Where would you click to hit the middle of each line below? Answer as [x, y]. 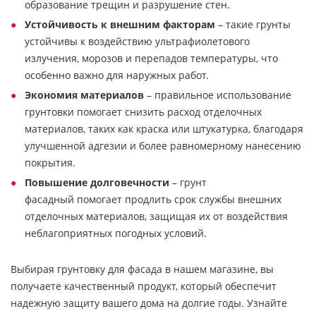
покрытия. [50, 163]
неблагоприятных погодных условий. [116, 233]
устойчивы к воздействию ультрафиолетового [137, 41]
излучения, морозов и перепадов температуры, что [151, 58]
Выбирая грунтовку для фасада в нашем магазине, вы [142, 269]
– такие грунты [253, 24]
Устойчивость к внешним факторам [120, 24]
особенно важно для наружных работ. [117, 75]
